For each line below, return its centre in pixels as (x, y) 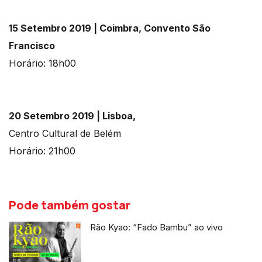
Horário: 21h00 (42, 151)
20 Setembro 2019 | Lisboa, (72, 116)
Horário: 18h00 (42, 63)
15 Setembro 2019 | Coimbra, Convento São (110, 28)
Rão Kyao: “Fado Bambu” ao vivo (157, 227)
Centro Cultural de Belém (65, 134)
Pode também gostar (70, 205)
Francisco (32, 46)
